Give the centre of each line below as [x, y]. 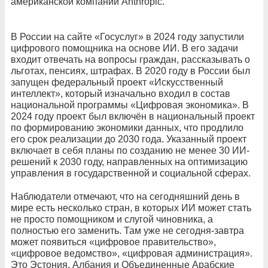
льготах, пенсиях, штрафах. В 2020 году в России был [130, 71]
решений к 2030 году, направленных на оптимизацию [129, 162]
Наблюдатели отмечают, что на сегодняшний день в [125, 197]
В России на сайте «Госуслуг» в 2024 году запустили [127, 37]
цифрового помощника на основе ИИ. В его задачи [124, 48]
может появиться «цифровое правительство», [113, 242]
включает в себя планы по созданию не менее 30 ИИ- [130, 151]
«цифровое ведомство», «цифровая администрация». [132, 254]
